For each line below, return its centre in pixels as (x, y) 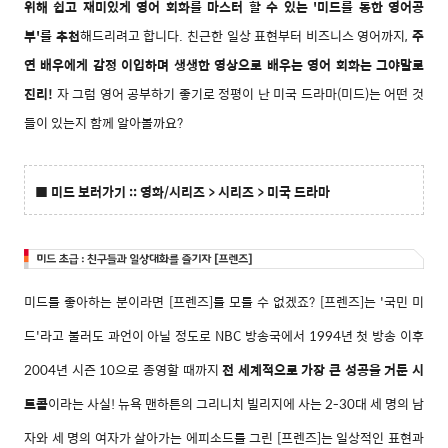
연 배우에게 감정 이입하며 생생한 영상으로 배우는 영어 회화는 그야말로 (224, 64)
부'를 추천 (52, 35)
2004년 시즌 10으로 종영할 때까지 (123, 369)
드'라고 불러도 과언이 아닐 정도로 (119, 335)
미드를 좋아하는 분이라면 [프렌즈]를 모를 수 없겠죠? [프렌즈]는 (200, 301)
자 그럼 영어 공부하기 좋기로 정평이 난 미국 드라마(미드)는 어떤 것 (238, 93)
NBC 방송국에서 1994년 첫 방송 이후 (319, 335)
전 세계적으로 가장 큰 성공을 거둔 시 (323, 369)
